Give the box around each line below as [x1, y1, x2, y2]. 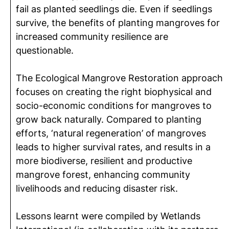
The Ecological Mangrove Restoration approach [16, 73, 223, 83]
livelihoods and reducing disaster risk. [16, 183, 178, 194]
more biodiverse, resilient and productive [16, 155, 192, 166]
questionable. [16, 45, 74, 56]
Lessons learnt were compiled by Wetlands [16, 211, 200, 221]
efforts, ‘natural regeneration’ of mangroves [16, 128, 206, 139]
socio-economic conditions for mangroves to [16, 100, 212, 111]
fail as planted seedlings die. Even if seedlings [16, 4, 212, 14]
